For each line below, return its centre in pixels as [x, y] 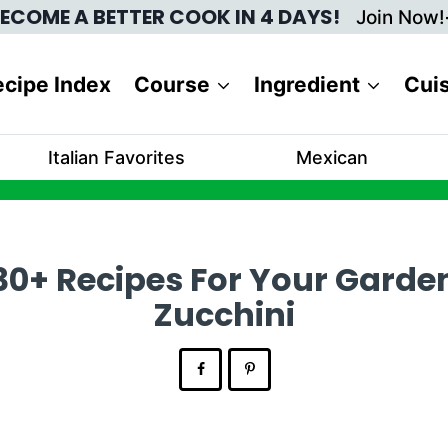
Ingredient [306, 84]
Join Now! [400, 17]
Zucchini [224, 315]
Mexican [331, 157]
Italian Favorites [116, 157]
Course [171, 84]
